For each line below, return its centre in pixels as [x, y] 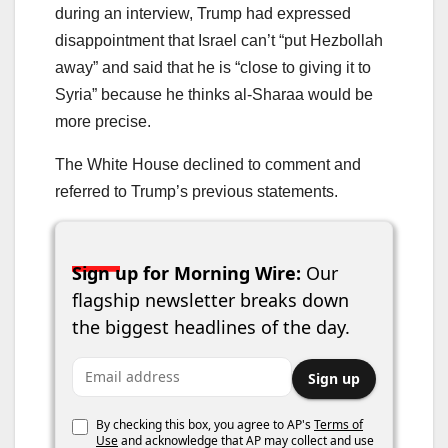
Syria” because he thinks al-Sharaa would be [214, 95]
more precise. [103, 122]
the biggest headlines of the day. [211, 327]
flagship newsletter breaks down [210, 300]
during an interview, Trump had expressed [203, 14]
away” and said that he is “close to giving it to [213, 68]
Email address [124, 369]
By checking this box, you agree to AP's [205, 425]
